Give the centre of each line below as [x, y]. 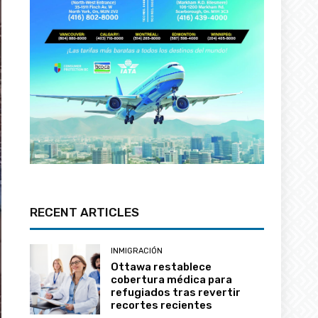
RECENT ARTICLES [85, 226]
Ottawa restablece [161, 281]
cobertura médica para [172, 294]
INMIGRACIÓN [137, 265]
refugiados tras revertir [176, 306]
